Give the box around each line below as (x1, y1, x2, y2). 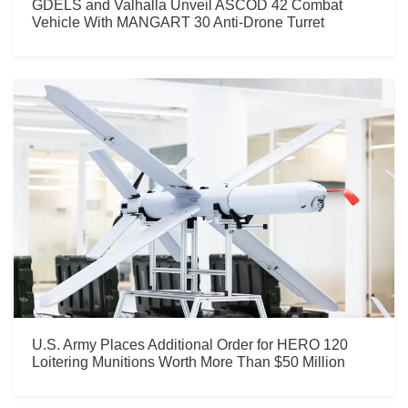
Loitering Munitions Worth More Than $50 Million (32, 353, 345, 370)
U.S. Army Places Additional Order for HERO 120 (32, 336, 348, 352)
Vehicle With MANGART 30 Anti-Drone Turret (32, 15, 324, 31)
